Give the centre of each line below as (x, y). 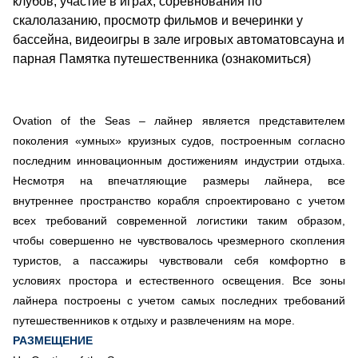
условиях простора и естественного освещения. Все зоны (179, 280)
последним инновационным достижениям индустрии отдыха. (179, 160)
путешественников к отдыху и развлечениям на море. (154, 320)
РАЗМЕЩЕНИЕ (53, 340)
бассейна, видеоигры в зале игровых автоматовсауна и (179, 39)
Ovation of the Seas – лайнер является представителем (179, 120)
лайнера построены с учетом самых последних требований (179, 300)
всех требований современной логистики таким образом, (179, 220)
